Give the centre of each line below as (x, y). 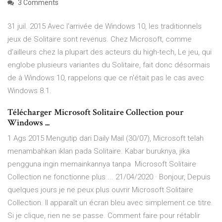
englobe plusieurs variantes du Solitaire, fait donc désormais (109, 65)
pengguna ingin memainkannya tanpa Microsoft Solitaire (102, 164)
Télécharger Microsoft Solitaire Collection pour (96, 112)
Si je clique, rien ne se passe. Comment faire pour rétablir (104, 216)
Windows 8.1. (29, 91)
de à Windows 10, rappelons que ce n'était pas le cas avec (106, 78)
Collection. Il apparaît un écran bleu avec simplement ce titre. (110, 203)
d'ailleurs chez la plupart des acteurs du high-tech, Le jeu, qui (110, 52)
